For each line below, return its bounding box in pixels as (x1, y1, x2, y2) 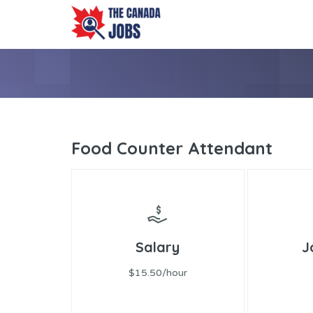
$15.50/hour (128, 266, 187, 279)
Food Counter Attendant (71, 138, 272, 159)
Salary (136, 238, 180, 256)
